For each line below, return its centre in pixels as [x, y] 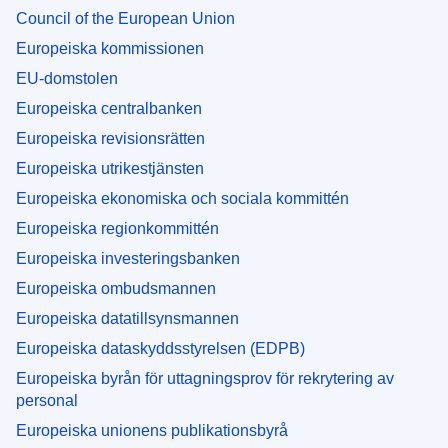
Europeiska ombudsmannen [116, 288]
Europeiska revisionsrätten [110, 138]
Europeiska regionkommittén [117, 228]
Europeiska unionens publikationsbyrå [152, 430]
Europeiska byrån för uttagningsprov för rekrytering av [205, 378]
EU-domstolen [67, 78]
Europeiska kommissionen [110, 48]
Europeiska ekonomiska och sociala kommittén [182, 198]
